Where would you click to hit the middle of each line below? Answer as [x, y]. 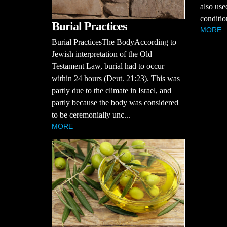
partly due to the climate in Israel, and [111, 91]
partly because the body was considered [115, 103]
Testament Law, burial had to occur [108, 66]
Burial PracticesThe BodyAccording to [114, 42]
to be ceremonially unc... [91, 115]
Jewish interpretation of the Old [102, 54]
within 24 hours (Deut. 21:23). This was [116, 79]
